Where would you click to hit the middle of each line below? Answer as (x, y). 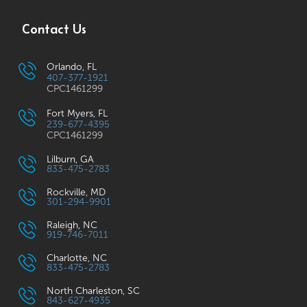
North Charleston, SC (94, 291)
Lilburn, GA (71, 160)
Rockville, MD (76, 193)
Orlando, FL (72, 67)
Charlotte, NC (77, 258)
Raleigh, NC (72, 225)
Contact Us (54, 29)
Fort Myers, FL (77, 114)
